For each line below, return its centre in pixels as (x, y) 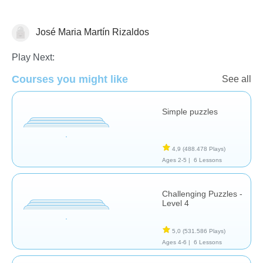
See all (237, 79)
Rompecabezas (45, 34)
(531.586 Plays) (204, 231)
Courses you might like (70, 79)
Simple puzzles (190, 111)
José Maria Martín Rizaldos (91, 32)
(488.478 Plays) (204, 149)
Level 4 (176, 203)
